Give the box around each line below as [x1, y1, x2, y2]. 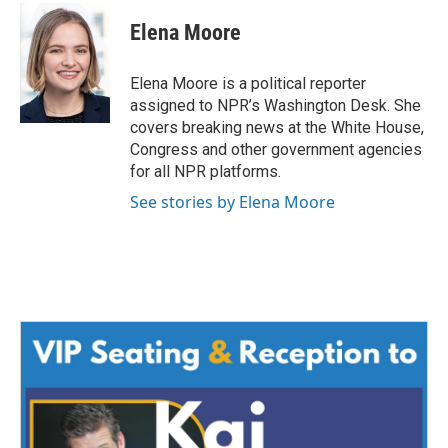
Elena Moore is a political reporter [130, 73, 366, 93]
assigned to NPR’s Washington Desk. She [130, 95, 421, 115]
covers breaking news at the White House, [130, 117, 424, 137]
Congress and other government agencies [130, 139, 422, 159]
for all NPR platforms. [130, 161, 281, 181]
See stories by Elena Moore [130, 190, 335, 213]
